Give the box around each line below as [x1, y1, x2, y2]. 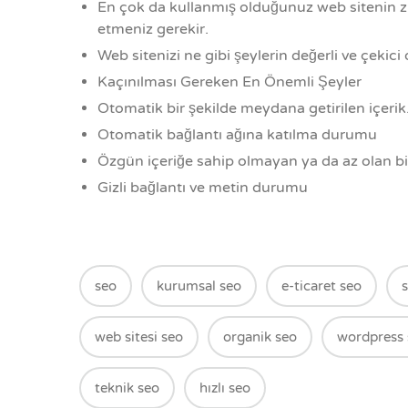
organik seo [223, 329, 297, 346]
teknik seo [95, 380, 159, 397]
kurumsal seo [157, 278, 241, 295]
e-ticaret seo [281, 278, 362, 295]
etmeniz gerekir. [97, 20, 209, 39]
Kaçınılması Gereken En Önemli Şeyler [97, 73, 362, 92]
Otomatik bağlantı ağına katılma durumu [97, 126, 377, 145]
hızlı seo [199, 380, 250, 397]
